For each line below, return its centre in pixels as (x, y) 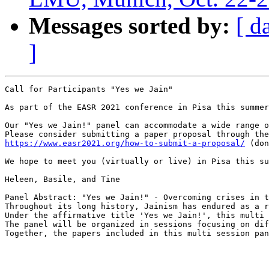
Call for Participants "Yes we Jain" (89, 89)
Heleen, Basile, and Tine (62, 180)
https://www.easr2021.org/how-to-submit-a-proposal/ (125, 144)
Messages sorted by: (129, 26)
